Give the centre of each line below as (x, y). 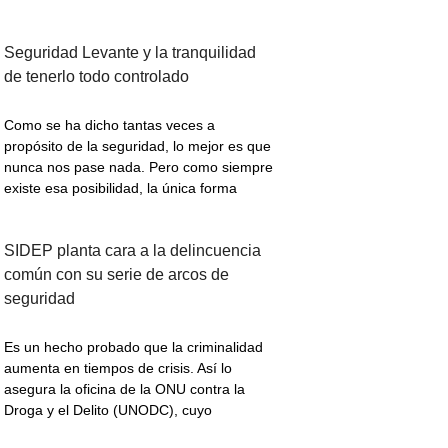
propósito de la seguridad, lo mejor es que (137, 146)
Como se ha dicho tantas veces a (109, 125)
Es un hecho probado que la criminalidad (133, 347)
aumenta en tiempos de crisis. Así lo (118, 368)
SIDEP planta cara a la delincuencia (132, 251)
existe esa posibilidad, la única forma (120, 188)
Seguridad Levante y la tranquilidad (130, 53)
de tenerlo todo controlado (96, 77)
